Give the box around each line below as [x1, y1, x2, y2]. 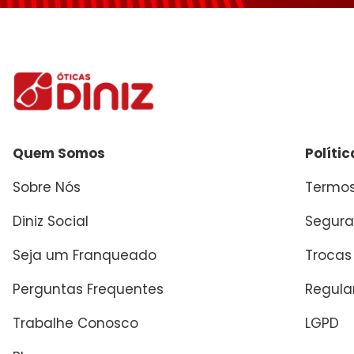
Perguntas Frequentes [13, 280, 164, 299]
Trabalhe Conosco [13, 314, 138, 333]
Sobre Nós [13, 178, 81, 198]
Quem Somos [13, 144, 105, 164]
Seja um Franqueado [13, 246, 156, 265]
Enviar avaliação [65, 28, 165, 44]
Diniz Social [13, 212, 88, 232]
